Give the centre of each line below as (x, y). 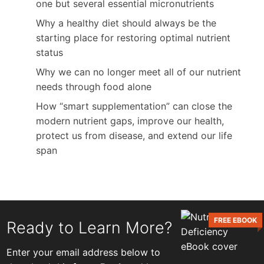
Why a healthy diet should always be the (126, 23)
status (50, 53)
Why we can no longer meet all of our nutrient (139, 72)
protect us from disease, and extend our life (134, 136)
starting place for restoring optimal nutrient (133, 38)
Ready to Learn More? (90, 227)
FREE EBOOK (235, 220)
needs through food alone (94, 87)
